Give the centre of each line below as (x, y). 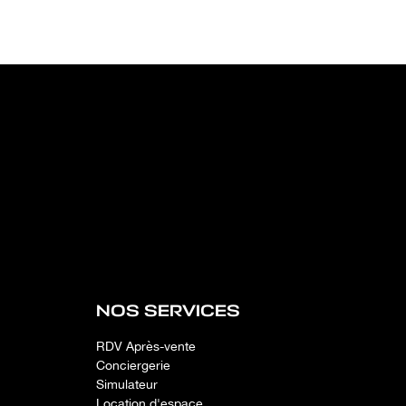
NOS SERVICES (168, 310)
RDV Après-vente (146, 346)
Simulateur (127, 384)
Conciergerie (133, 365)
